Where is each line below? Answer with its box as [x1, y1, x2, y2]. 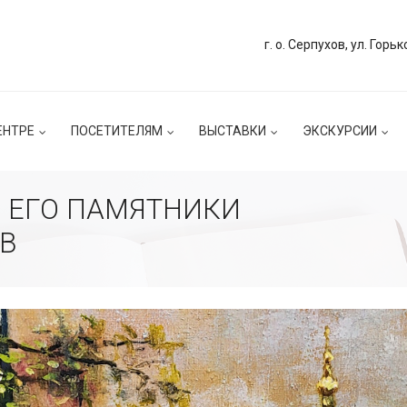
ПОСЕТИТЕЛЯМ [71, 124, 163, 138]
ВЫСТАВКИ [199, 124, 266, 138]
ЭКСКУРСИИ [303, 124, 377, 138]
